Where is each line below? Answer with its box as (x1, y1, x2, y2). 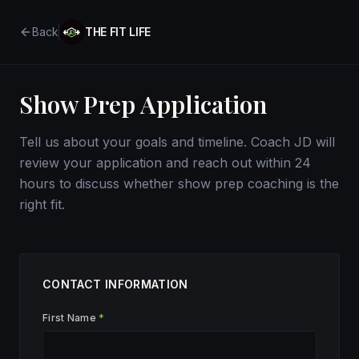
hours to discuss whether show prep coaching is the (19, 175, 339, 192)
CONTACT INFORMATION (42, 277, 188, 291)
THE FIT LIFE (85, 25, 151, 38)
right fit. (19, 196, 65, 212)
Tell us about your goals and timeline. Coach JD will (19, 134, 335, 150)
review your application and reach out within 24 (19, 155, 311, 171)
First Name (42, 312, 96, 324)
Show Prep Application (19, 88, 267, 120)
